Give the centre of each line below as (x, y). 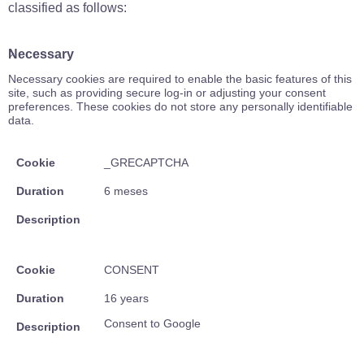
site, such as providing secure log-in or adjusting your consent (167, 93)
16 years (126, 298)
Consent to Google (152, 323)
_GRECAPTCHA (146, 162)
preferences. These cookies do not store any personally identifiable (180, 106)
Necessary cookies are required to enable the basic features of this (180, 79)
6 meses (126, 191)
